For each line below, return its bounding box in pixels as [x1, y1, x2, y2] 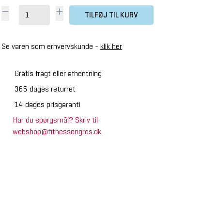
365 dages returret [14, 84, 76, 93]
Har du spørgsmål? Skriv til [13, 115, 98, 124]
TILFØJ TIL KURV [84, 10, 138, 19]
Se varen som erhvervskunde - [1, 42, 100, 51]
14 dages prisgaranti [14, 100, 80, 109]
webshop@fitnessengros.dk [13, 127, 102, 136]
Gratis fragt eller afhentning [14, 69, 102, 78]
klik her [100, 42, 122, 51]
